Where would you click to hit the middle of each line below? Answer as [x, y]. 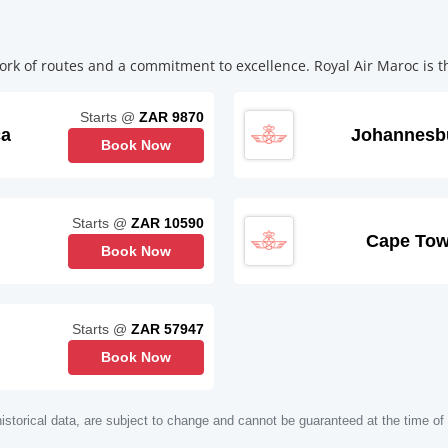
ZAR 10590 [167, 223]
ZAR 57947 [167, 329]
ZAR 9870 [171, 117]
